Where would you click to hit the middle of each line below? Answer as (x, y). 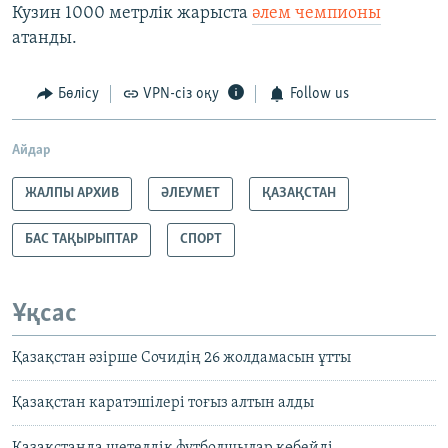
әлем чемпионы (316, 14)
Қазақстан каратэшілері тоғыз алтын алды (163, 403)
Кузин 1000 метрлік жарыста (132, 14)
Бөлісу (78, 94)
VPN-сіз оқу (181, 94)
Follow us (319, 94)
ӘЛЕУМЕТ (190, 193)
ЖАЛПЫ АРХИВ (72, 193)
